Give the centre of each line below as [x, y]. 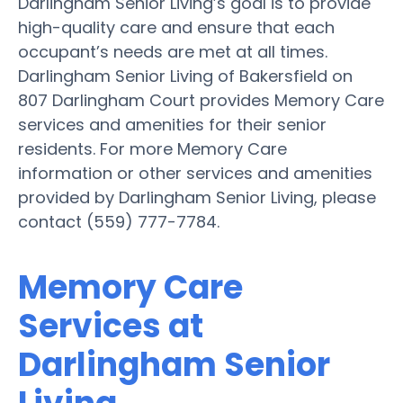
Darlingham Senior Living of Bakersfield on [185, 76]
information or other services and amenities [195, 173]
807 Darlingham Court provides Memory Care [201, 100]
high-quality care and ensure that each [176, 27]
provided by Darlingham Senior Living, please [197, 197]
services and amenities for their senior [172, 124]
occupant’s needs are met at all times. [173, 51]
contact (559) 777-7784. [119, 221]
